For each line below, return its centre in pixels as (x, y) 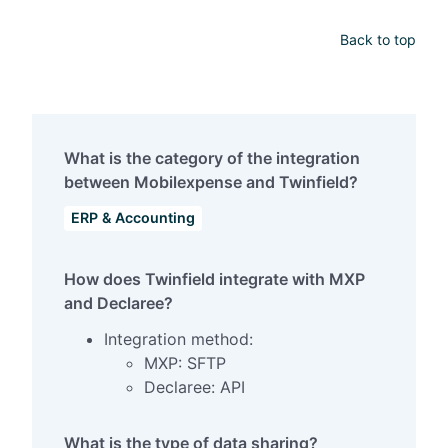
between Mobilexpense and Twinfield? (211, 181)
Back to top (378, 39)
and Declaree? (118, 302)
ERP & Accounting (133, 218)
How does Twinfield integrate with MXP (214, 278)
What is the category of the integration (212, 157)
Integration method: (178, 338)
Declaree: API (194, 386)
